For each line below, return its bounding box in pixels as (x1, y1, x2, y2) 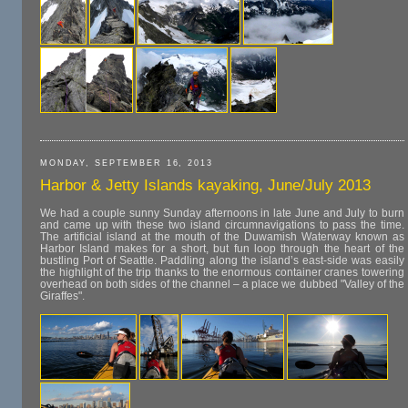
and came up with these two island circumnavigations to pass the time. (40, 219, 404, 232)
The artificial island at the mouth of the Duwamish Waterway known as (40, 230, 404, 244)
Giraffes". (40, 290, 85, 303)
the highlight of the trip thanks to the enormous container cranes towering (40, 266, 404, 280)
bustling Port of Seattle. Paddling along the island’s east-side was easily (40, 254, 404, 268)
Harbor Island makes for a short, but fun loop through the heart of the (40, 242, 404, 256)
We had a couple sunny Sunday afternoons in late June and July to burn (40, 207, 404, 220)
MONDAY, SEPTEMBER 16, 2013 (40, 158, 213, 168)
